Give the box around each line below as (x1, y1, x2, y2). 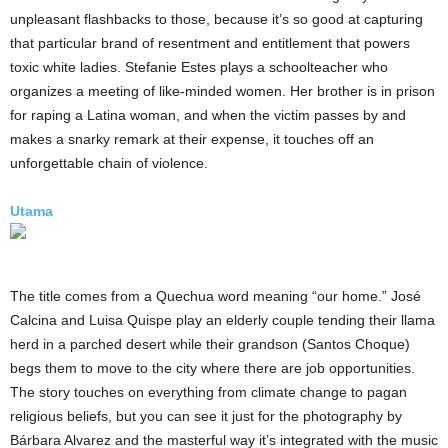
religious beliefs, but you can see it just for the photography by (10, 407, 402, 424)
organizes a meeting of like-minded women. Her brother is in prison (10, 82, 435, 99)
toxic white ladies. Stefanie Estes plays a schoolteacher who (10, 58, 388, 75)
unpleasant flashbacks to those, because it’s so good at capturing (10, 10, 423, 27)
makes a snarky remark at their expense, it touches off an (10, 130, 374, 147)
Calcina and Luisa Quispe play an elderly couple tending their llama (10, 311, 435, 328)
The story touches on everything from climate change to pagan (10, 383, 407, 400)
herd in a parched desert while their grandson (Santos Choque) (10, 335, 410, 352)
